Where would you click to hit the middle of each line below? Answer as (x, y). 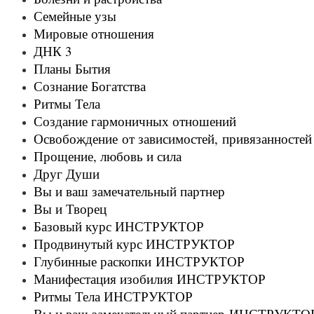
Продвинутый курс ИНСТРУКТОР (134, 244)
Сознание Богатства (90, 86)
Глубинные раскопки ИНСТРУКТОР (139, 261)
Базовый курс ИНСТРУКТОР (119, 226)
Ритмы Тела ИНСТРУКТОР (113, 296)
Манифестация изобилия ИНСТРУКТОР (150, 279)
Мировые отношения (94, 34)
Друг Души (67, 174)
